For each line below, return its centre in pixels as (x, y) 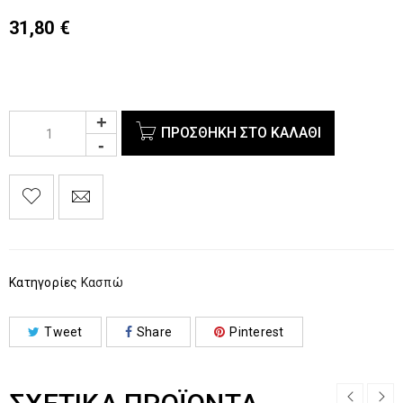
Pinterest (257, 332)
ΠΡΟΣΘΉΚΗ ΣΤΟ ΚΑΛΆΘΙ (241, 133)
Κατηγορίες (44, 282)
